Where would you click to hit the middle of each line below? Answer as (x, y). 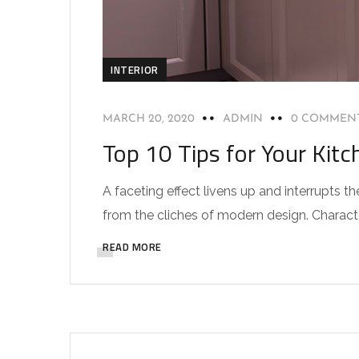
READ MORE (132, 246)
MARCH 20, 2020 (149, 119)
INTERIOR (135, 69)
